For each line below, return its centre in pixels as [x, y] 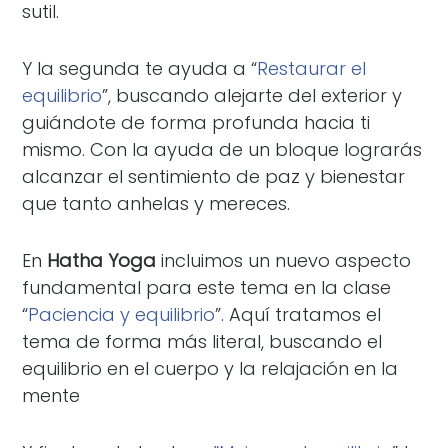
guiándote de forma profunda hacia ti [196, 122]
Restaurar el [312, 68]
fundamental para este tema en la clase [207, 287]
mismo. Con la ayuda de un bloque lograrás [222, 149]
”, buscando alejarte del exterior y [252, 95]
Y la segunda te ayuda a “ [140, 68]
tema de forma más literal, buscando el [202, 341]
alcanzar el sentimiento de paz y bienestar [214, 176]
